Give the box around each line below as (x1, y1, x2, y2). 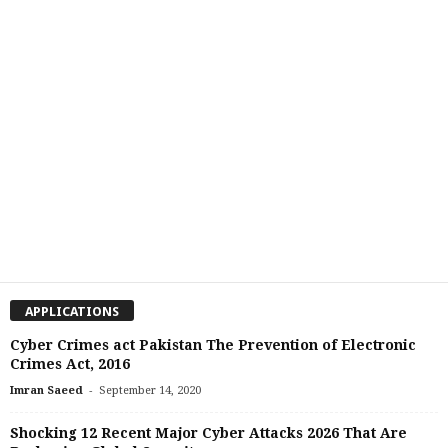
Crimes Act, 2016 (10, 355, 130, 372)
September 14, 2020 (99, 383, 201, 397)
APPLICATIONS (25, 303, 119, 319)
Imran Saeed (10, 383, 83, 397)
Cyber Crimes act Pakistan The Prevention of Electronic (10, 336, 416, 353)
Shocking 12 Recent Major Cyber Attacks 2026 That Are (10, 424, 407, 441)
